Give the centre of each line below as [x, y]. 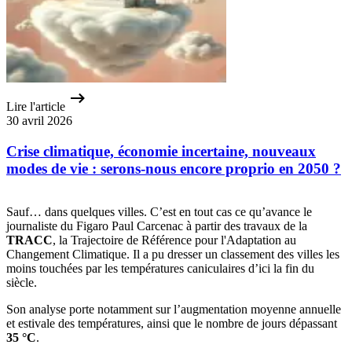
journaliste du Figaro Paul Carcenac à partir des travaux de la [157, 225]
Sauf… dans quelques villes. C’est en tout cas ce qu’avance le [159, 211]
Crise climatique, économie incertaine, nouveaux [161, 151]
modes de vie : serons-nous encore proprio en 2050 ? [174, 168]
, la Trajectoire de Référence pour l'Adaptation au [174, 240]
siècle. [22, 282]
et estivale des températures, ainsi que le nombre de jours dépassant [172, 323]
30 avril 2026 [39, 121]
